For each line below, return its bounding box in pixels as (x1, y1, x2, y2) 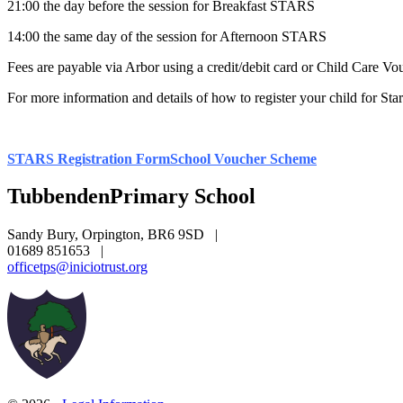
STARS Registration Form (7, 150, 170, 166)
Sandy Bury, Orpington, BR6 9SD (7, 227, 208, 243)
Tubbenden (7, 184, 110, 209)
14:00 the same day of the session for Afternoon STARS (7, 28, 327, 44)
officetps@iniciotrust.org (7, 259, 148, 275)
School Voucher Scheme (170, 150, 317, 166)
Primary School (110, 184, 255, 209)
